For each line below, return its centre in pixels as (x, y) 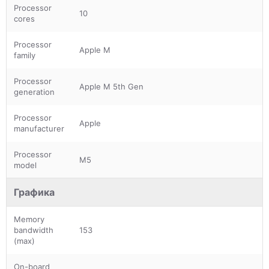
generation (34, 92)
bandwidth (34, 230)
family (25, 55)
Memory (29, 219)
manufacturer (39, 128)
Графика (34, 192)
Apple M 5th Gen (111, 86)
